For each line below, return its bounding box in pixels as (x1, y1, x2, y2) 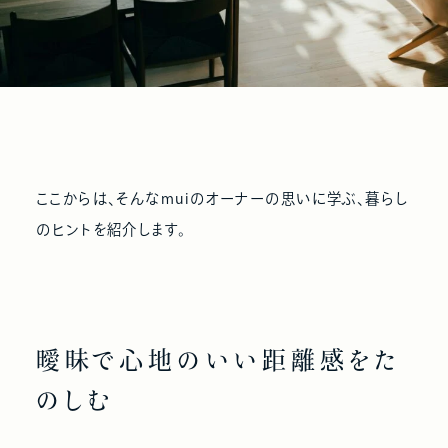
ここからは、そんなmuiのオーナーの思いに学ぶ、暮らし (35, 190, 409, 206)
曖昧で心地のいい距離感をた (35, 348, 402, 373)
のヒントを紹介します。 (35, 221, 187, 237)
